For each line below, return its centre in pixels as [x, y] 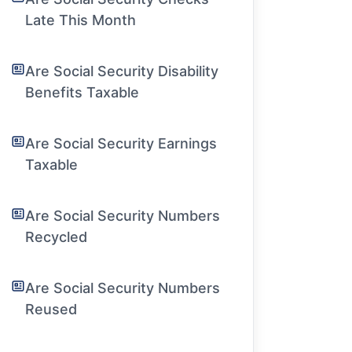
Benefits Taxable [82, 92]
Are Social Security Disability [122, 71]
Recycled [57, 237]
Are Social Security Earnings [121, 143]
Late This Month [81, 20]
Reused [51, 309]
